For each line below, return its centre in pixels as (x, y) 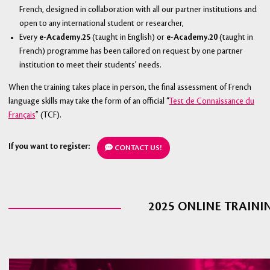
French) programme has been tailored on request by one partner (131, 51)
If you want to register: (50, 146)
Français (22, 115)
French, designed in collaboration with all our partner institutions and (138, 9)
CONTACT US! (137, 148)
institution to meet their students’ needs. (90, 65)
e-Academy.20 (192, 37)
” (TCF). (48, 115)
